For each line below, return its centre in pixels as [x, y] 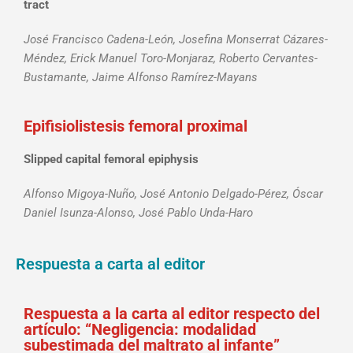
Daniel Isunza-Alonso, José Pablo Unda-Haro [138, 213]
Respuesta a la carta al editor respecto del [172, 314]
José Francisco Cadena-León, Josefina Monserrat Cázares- [176, 40]
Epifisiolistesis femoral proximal [136, 126]
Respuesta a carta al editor [110, 264]
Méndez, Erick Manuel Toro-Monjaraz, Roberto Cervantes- [171, 59]
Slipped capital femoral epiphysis [111, 160]
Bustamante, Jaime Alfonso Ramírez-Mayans [141, 78]
